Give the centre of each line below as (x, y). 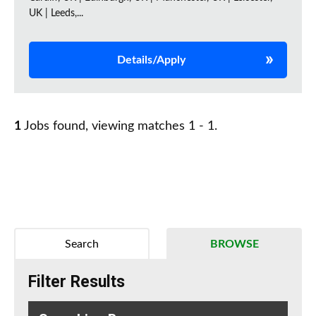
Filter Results (77, 282)
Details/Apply (151, 60)
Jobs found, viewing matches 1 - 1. (119, 127)
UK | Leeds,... (56, 14)
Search (81, 244)
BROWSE (234, 244)
